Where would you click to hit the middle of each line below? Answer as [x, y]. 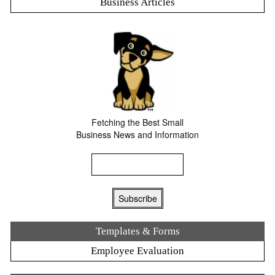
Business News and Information [137, 135]
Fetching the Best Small [137, 122]
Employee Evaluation [137, 251]
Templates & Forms [137, 231]
